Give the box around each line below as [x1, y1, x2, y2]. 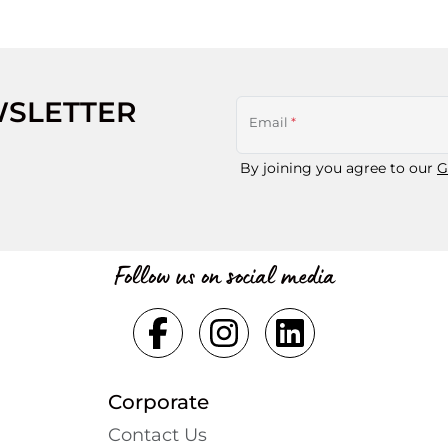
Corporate [108, 389, 209, 414]
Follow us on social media [113, 255, 335, 294]
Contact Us [108, 423, 207, 446]
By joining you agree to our [240, 158, 437, 177]
